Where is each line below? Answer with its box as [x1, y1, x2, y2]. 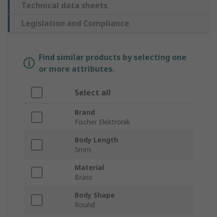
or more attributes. [39, 63, 114, 75]
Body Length [75, 135, 118, 145]
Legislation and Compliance [21, 18, 129, 29]
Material [75, 163, 104, 172]
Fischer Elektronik [75, 117, 130, 127]
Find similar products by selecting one [39, 52, 186, 63]
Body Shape [75, 190, 115, 200]
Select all [75, 87, 111, 98]
